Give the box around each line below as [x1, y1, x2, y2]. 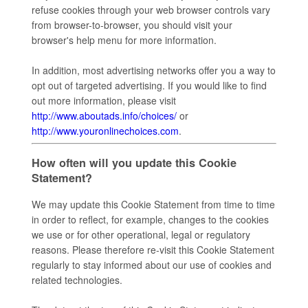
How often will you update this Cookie [32, 154, 236, 170]
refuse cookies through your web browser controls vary [32, 2, 270, 16]
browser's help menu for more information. [32, 32, 217, 47]
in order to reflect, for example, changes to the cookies [32, 212, 269, 227]
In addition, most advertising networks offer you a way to [32, 63, 276, 77]
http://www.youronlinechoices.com [32, 123, 179, 137]
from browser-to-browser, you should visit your [32, 17, 232, 32]
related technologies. [32, 273, 122, 287]
